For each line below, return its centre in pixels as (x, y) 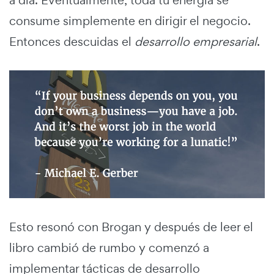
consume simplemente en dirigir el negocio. (130, 21)
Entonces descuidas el (72, 42)
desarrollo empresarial (196, 42)
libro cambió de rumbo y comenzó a (109, 248)
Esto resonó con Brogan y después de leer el (131, 227)
